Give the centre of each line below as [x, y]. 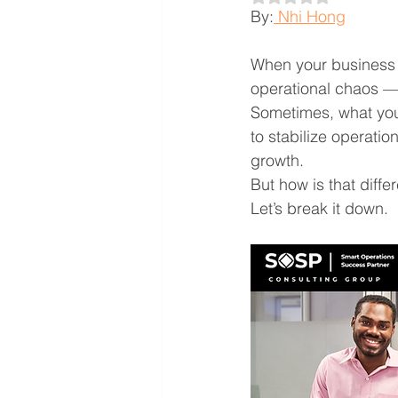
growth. [277, 160]
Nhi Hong [310, 16]
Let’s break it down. [319, 208]
